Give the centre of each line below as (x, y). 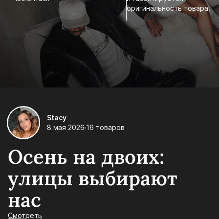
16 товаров (105, 128)
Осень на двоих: (86, 157)
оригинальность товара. (169, 8)
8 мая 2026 (66, 128)
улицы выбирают (93, 178)
